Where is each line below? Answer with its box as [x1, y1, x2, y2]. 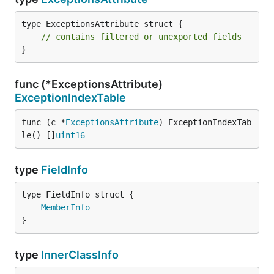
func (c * [21, 117, 65, 127]
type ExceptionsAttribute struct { [21, 19, 183, 29]
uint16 [56, 130, 85, 140]
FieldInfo [41, 163, 88, 176]
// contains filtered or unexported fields [41, 32, 242, 42]
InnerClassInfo [41, 248, 119, 261]
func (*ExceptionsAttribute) [15, 78, 163, 91]
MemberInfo [41, 202, 90, 212]
